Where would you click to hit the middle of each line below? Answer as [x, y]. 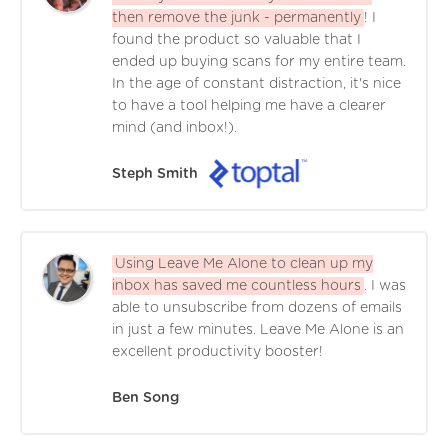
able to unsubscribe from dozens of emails [257, 307]
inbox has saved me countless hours [236, 285]
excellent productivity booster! [217, 351]
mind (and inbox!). [174, 127]
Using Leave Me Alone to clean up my [244, 263]
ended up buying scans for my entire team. [259, 61]
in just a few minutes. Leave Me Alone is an [258, 329]
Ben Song [145, 397]
